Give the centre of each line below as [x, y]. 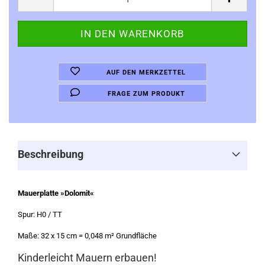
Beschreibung [51, 154]
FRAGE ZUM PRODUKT [146, 94]
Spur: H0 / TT [40, 214]
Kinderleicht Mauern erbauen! [87, 258]
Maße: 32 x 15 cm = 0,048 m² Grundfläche [87, 236]
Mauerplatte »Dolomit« [56, 193]
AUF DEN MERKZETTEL [146, 72]
